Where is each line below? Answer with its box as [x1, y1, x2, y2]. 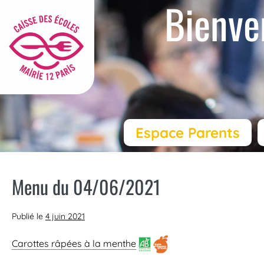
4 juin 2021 [45, 211, 85, 222]
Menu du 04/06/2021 [12, 173, 160, 201]
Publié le [12, 211, 43, 222]
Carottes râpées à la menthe [12, 237, 136, 249]
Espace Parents [135, 124, 240, 142]
